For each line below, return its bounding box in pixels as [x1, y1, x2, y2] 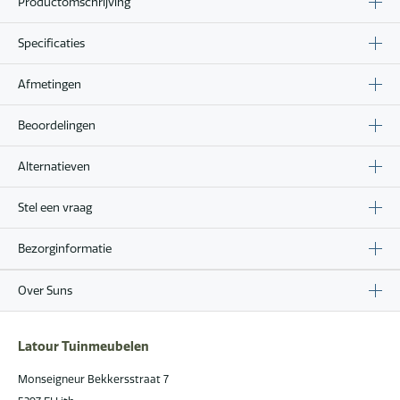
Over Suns [18, 282, 72, 297]
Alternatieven [18, 158, 90, 173]
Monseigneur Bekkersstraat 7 [18, 371, 169, 386]
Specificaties [18, 35, 85, 50]
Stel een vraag [18, 199, 92, 214]
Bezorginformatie [18, 240, 112, 255]
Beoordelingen [18, 117, 96, 132]
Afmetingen [18, 76, 81, 91]
